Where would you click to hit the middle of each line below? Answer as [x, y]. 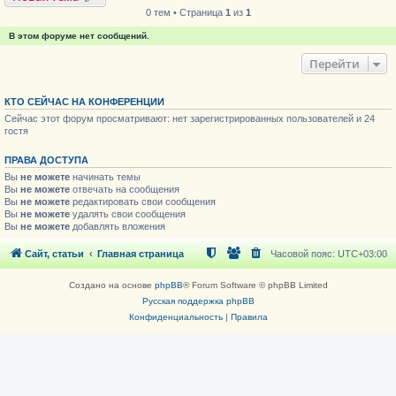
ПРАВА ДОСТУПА [46, 160]
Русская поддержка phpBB [198, 301]
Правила [249, 316]
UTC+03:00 [362, 253]
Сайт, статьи [54, 253]
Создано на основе [111, 285]
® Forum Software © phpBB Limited [255, 285]
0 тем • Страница [185, 12]
